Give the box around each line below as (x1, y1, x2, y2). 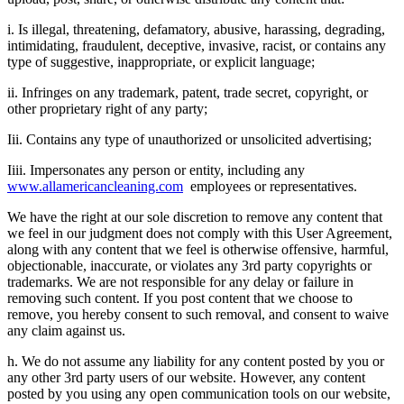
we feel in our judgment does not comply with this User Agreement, (7, 225, 392, 241)
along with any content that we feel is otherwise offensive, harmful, (7, 241, 389, 257)
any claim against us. (7, 322, 125, 338)
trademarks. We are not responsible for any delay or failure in (7, 273, 353, 289)
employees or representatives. (183, 178, 357, 194)
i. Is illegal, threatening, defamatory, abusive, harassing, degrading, (7, 21, 385, 37)
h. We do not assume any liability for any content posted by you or (7, 353, 384, 369)
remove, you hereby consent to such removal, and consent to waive (7, 306, 389, 322)
